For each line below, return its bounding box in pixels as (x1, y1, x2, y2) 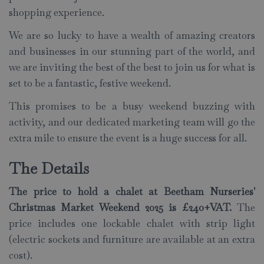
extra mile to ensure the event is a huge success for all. (9, 131, 247, 145)
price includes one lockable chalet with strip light (9, 217, 255, 230)
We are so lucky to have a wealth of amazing (9, 29, 216, 42)
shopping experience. (9, 6, 104, 19)
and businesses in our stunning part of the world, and (9, 45, 255, 58)
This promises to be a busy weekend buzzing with (9, 100, 255, 113)
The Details (9, 159, 89, 179)
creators (219, 29, 256, 42)
